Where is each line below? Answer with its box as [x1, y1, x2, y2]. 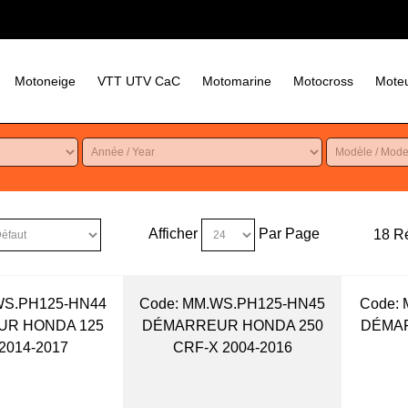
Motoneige [15, 74, 76, 88]
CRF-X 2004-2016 [172, 340, 292, 356]
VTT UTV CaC [97, 74, 180, 88]
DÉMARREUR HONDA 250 [141, 318, 323, 334]
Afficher [148, 226, 198, 242]
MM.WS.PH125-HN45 [178, 296, 326, 312]
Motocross [293, 74, 353, 88]
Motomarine [202, 74, 271, 88]
